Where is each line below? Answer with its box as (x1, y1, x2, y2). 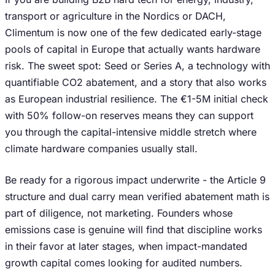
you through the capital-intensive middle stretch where (5, 126, 257, 138)
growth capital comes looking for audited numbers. (5, 257, 242, 269)
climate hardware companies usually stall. (5, 142, 198, 155)
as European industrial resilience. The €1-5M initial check (5, 93, 268, 105)
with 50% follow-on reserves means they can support (5, 109, 254, 122)
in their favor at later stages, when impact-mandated (5, 240, 247, 252)
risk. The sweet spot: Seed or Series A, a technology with (5, 60, 270, 72)
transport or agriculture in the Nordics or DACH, (5, 10, 226, 22)
